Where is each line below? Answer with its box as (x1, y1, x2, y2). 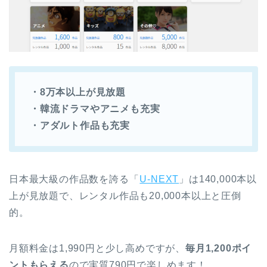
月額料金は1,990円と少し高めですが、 (9, 243, 185, 254)
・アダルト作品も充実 (30, 120, 130, 131)
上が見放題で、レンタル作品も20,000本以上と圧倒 (9, 191, 241, 201)
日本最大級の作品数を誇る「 (9, 174, 139, 185)
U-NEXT (139, 174, 179, 185)
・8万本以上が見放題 (30, 87, 126, 98)
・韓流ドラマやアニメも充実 (30, 104, 160, 114)
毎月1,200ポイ (185, 243, 252, 254)
